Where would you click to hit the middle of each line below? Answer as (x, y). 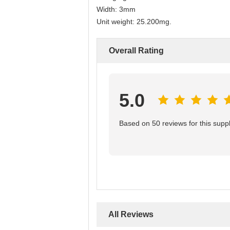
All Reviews (131, 214)
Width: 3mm (116, 9)
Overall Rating (136, 51)
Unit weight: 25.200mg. (134, 22)
